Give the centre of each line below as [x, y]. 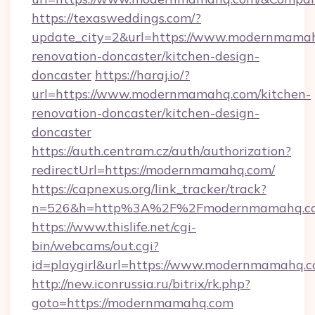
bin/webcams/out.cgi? [95, 246]
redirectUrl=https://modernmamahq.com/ [153, 170]
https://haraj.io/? [142, 75]
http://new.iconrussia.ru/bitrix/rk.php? [141, 284]
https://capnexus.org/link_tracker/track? [149, 189]
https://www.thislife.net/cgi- [114, 227]
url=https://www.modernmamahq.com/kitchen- [171, 94]
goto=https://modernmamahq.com [133, 303]
